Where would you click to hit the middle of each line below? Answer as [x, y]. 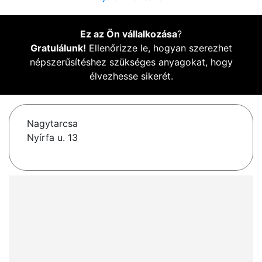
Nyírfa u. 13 [52, 138]
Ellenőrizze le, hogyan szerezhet [159, 48]
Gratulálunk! [58, 48]
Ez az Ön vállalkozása [129, 34]
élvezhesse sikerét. [131, 76]
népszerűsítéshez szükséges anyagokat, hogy [131, 62]
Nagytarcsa [52, 124]
